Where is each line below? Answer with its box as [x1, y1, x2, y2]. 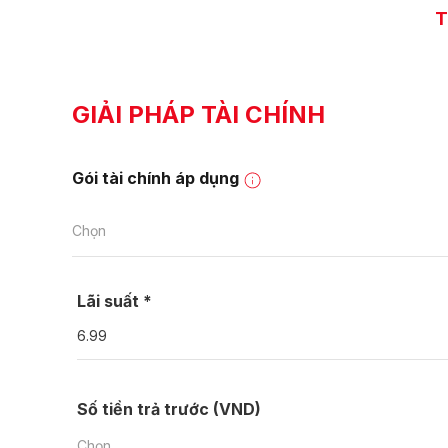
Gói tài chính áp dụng [72, 168, 243, 188]
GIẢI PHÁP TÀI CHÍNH [72, 100, 325, 129]
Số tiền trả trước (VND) [77, 398, 261, 419]
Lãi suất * [77, 290, 152, 311]
